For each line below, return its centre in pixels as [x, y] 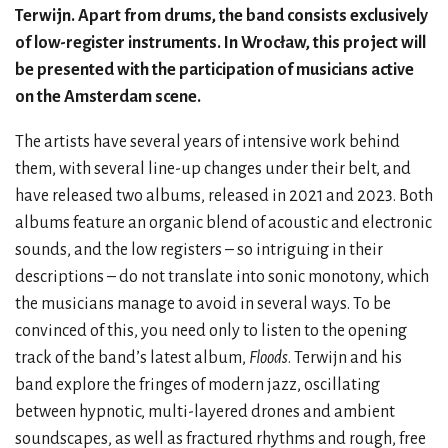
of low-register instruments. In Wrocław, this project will [220, 42]
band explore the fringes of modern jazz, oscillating [197, 384]
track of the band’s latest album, [130, 357]
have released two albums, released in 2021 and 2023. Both [224, 195]
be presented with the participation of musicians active [214, 69]
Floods [267, 357]
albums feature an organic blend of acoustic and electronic [223, 222]
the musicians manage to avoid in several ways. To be [203, 303]
